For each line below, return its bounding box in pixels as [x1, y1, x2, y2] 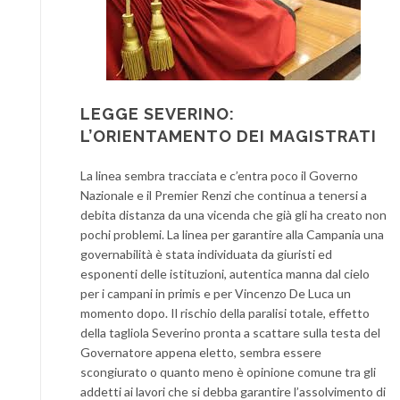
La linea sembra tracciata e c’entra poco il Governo [80, 167, 358, 183]
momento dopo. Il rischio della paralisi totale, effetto [80, 304, 370, 321]
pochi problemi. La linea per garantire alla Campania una [80, 226, 384, 242]
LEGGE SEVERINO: [80, 104, 235, 123]
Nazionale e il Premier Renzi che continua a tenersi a [80, 187, 367, 203]
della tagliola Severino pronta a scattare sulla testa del [80, 324, 380, 340]
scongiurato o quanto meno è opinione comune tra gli [80, 363, 376, 379]
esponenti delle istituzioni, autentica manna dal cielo [80, 265, 370, 281]
